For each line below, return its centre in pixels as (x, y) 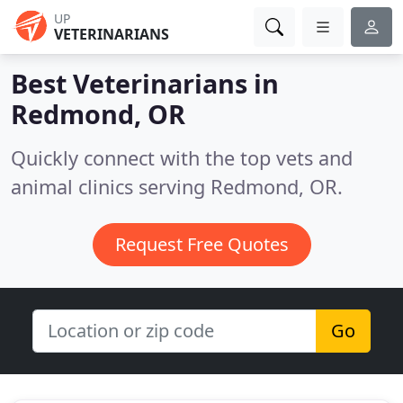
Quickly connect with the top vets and (182, 158)
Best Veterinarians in (145, 83)
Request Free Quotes (201, 244)
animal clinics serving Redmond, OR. (177, 187)
